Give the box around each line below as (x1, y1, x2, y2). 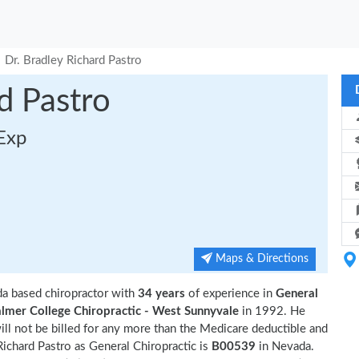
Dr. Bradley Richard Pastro (5, 54, 142, 67)
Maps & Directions (212, 253, 309, 264)
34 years (138, 288, 185, 300)
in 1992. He (239, 305, 305, 317)
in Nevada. (259, 341, 314, 353)
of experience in (185, 288, 276, 300)
